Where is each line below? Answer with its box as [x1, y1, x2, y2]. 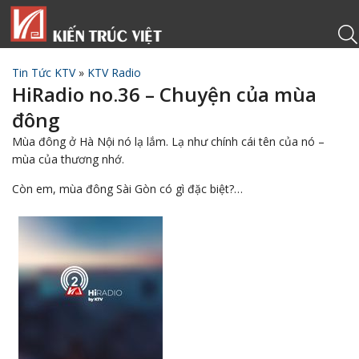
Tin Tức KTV [12, 65, 75, 80]
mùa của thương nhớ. [12, 151, 124, 167]
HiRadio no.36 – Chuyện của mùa [12, 81, 317, 107]
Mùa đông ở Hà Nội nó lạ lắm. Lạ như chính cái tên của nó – [12, 134, 325, 149]
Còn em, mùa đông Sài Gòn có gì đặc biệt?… [12, 181, 243, 196]
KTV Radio [87, 65, 141, 80]
